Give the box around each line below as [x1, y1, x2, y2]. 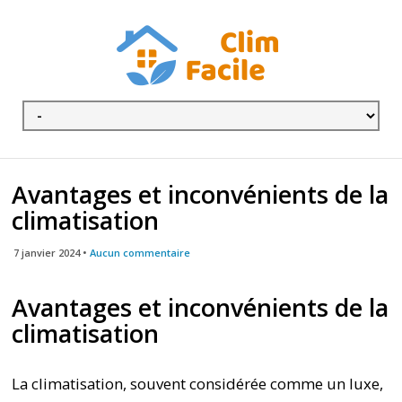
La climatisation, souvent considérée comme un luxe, [12, 373, 384, 394]
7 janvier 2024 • [13, 246, 91, 259]
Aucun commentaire [90, 246, 191, 259]
